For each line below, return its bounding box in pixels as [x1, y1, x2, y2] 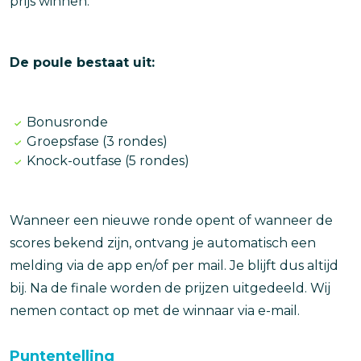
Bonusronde [26, 114, 108, 130]
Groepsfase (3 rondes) [26, 133, 168, 149]
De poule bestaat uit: [10, 54, 155, 70]
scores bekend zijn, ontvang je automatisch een [10, 234, 316, 251]
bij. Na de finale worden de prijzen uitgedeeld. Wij [10, 280, 330, 296]
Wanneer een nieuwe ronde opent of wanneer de [10, 212, 333, 228]
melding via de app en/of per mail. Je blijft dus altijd [10, 257, 338, 273]
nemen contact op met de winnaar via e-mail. [10, 302, 300, 318]
